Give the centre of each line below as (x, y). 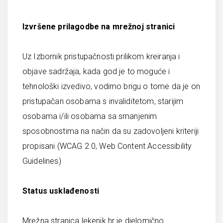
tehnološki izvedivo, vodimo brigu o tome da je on (111, 86)
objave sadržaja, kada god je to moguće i (96, 71)
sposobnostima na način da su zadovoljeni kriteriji (111, 131)
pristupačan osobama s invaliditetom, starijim (103, 101)
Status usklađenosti (61, 191)
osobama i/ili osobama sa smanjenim (90, 116)
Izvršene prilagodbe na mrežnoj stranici (99, 27)
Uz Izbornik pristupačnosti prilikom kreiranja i (101, 56)
